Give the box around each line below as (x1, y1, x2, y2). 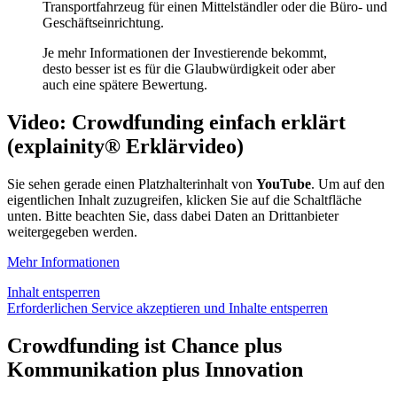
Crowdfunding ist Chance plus (7, 333, 282, 357)
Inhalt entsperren (7, 284, 100, 300)
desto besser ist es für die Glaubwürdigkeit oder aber (43, 61, 335, 77)
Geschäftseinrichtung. (43, 15, 164, 31)
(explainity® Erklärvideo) (7, 135, 244, 159)
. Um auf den (311, 176, 385, 192)
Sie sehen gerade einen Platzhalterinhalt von (7, 176, 256, 192)
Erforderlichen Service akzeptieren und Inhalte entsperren (7, 300, 328, 316)
